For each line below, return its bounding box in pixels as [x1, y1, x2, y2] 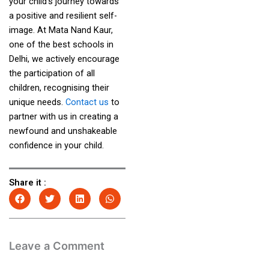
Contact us [65, 96, 109, 107]
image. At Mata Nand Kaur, [8, 24, 113, 35]
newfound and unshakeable [8, 125, 117, 136]
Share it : [8, 177, 46, 189]
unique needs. [8, 96, 65, 107]
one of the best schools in [8, 38, 113, 50]
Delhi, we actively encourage [8, 53, 119, 64]
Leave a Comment [8, 238, 104, 252]
